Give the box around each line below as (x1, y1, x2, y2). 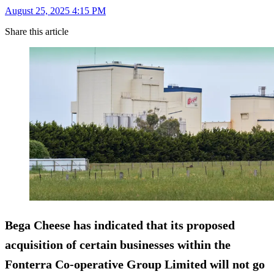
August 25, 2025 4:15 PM (5, 6, 106, 17)
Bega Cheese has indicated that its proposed (5, 218, 235, 232)
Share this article (5, 26, 68, 37)
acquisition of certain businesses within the (5, 237, 231, 251)
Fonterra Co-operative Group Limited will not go (5, 257, 265, 271)
